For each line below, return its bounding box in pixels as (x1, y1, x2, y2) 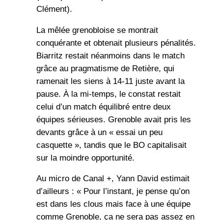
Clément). (36, 4, 72, 14)
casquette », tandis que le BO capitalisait (36, 140, 187, 150)
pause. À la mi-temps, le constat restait (36, 89, 181, 99)
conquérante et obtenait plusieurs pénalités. (36, 38, 196, 48)
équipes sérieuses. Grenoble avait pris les (36, 114, 191, 124)
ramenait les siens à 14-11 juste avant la (36, 76, 185, 86)
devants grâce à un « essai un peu (36, 127, 163, 137)
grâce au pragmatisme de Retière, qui (36, 63, 174, 73)
